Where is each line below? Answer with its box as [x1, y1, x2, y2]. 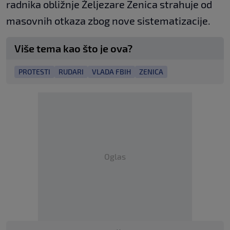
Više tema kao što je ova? [14, 42, 132, 54]
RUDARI [59, 67, 84, 76]
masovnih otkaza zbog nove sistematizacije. [6, 14, 210, 27]
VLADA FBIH [92, 67, 131, 76]
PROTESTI [18, 67, 50, 76]
